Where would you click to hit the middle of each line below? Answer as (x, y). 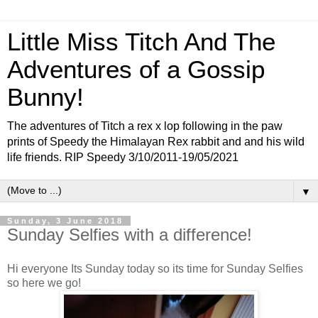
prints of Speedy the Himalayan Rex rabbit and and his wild (156, 142)
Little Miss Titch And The (141, 42)
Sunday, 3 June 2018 (65, 221)
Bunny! (45, 97)
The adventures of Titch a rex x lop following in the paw (145, 126)
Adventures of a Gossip (136, 70)
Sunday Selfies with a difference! (130, 235)
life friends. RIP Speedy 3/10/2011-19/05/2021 (123, 157)
